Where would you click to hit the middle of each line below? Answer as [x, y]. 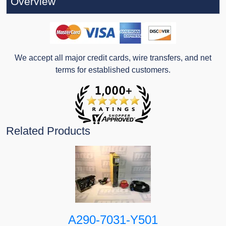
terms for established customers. [113, 70]
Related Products [48, 131]
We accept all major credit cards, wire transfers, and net [113, 58]
